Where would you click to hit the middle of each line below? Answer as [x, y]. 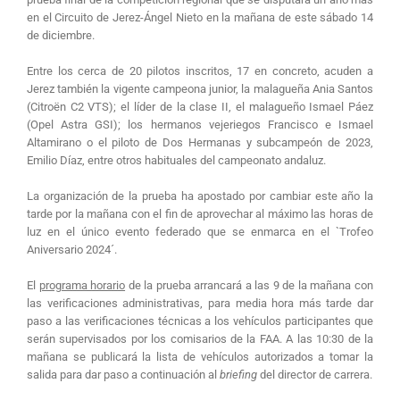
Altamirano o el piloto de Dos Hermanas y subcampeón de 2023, [200, 143]
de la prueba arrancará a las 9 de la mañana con [250, 286]
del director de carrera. [314, 375]
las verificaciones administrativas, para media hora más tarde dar [200, 304]
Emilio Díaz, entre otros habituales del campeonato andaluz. [176, 161]
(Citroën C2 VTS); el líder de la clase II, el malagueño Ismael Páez [200, 107]
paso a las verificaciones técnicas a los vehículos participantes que [200, 321]
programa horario [82, 286]
